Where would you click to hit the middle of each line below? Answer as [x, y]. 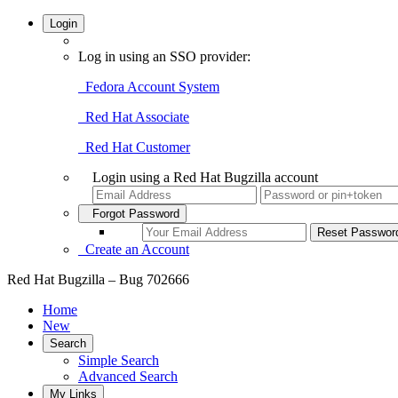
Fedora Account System [149, 87]
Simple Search [119, 360]
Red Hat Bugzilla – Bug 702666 [98, 279]
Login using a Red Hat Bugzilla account [205, 177]
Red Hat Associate [134, 117]
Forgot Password [132, 214]
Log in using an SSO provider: [164, 56]
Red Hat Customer [134, 147]
